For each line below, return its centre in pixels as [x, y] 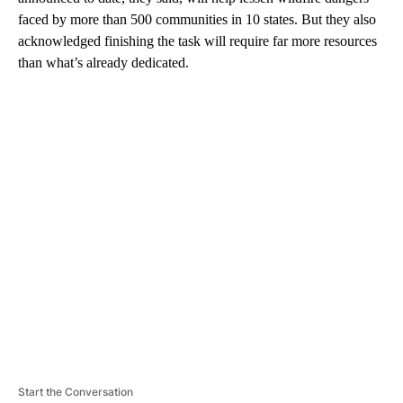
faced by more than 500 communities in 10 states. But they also [197, 20]
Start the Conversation [76, 392]
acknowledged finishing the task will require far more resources [197, 41]
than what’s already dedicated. [103, 63]
